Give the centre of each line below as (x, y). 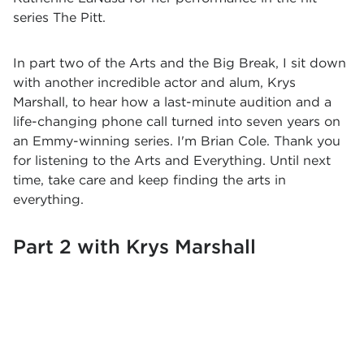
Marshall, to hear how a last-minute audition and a (172, 102)
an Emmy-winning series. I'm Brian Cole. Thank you (177, 141)
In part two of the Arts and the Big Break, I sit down (180, 63)
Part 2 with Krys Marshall (134, 247)
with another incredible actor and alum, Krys (154, 82)
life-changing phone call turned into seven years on (177, 121)
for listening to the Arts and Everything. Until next (172, 160)
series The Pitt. (59, 17)
